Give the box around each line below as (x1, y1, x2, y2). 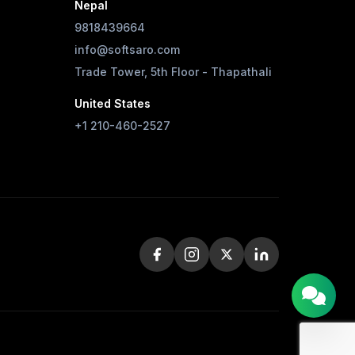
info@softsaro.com (74, 43, 180, 56)
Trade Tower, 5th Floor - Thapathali (74, 65, 272, 78)
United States (74, 97, 151, 110)
